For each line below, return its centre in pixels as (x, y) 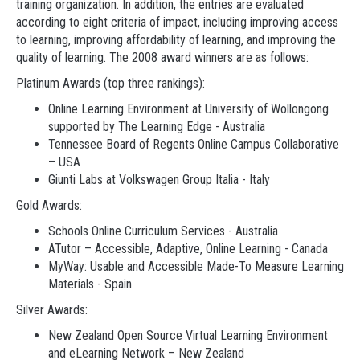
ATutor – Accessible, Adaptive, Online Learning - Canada (188, 249)
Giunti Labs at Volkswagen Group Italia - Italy (159, 180)
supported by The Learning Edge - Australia (157, 127)
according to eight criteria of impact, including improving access (177, 22)
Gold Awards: (49, 205)
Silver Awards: (52, 310)
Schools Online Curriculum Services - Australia (163, 231)
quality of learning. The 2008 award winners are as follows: (162, 57)
